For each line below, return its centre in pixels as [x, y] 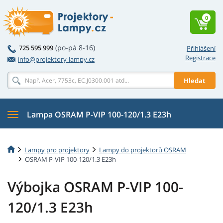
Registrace [200, 58]
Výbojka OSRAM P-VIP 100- [95, 187]
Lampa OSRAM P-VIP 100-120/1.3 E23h [99, 114]
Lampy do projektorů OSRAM [143, 150]
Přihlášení [201, 48]
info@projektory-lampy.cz [56, 59]
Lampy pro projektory [57, 150]
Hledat [195, 80]
